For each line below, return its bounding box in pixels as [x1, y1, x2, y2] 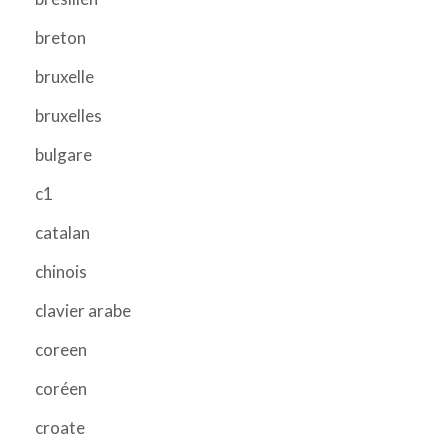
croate [35, 416, 85, 438]
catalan [35, 221, 90, 243]
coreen [35, 338, 87, 360]
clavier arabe [35, 299, 131, 321]
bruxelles [35, 104, 102, 126]
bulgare [35, 143, 92, 165]
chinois [35, 260, 87, 282]
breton [35, 26, 86, 48]
